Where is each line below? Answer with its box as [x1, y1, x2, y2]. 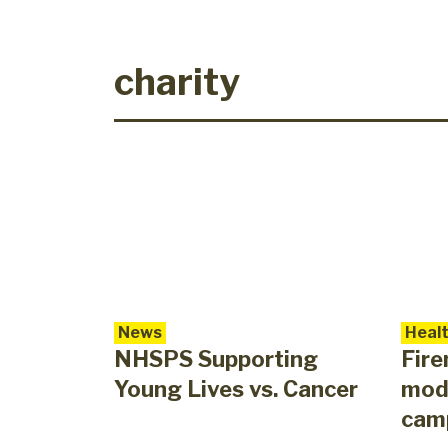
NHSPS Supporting [114, 346, 318, 373]
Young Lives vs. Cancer [114, 376, 358, 403]
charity [114, 59, 240, 105]
